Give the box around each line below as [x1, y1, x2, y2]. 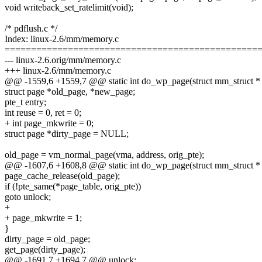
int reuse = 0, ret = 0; [5, 108, 81, 118]
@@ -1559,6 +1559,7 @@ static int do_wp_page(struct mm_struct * [5, 76, 260, 87]
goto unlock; [5, 192, 51, 202]
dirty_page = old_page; [5, 234, 90, 244]
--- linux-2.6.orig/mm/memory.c [5, 55, 121, 65]
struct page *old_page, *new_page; [5, 87, 135, 97]
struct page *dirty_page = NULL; [5, 129, 129, 139]
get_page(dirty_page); [5, 244, 85, 255]
